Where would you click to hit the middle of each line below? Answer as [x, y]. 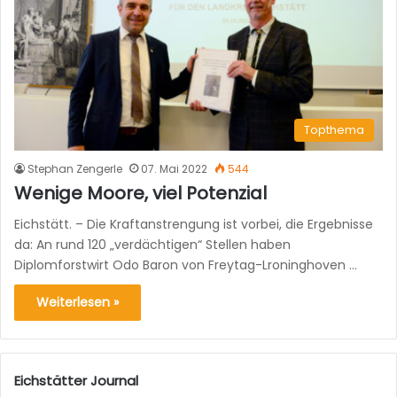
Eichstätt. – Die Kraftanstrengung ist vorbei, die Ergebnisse [194, 224]
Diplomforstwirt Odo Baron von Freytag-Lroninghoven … [186, 265]
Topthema [334, 129]
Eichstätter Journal [76, 380]
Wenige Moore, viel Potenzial [140, 193]
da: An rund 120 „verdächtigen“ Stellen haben [152, 244]
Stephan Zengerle [75, 168]
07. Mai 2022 [174, 168]
